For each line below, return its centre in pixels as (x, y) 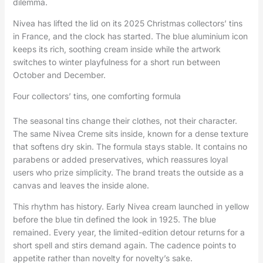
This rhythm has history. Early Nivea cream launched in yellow (131, 207)
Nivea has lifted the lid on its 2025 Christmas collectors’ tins (127, 23)
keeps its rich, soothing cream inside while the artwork (117, 49)
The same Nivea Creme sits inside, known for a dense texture (130, 134)
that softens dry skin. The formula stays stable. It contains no (130, 147)
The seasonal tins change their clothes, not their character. (125, 121)
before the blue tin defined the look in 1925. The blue (114, 220)
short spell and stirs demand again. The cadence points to (124, 245)
